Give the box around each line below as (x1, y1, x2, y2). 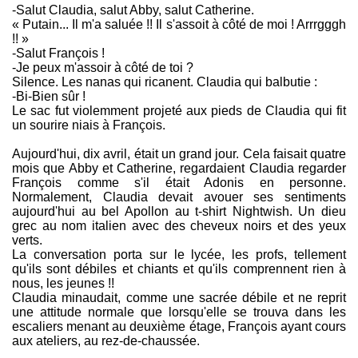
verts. (12, 233, 42, 248)
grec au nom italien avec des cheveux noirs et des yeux (12, 219, 346, 233)
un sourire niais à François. (12, 118, 165, 133)
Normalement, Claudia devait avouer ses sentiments (12, 190, 346, 205)
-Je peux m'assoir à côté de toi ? (12, 61, 193, 75)
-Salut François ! (12, 46, 105, 61)
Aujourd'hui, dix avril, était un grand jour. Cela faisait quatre (12, 147, 346, 161)
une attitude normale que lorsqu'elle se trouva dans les (12, 305, 346, 320)
